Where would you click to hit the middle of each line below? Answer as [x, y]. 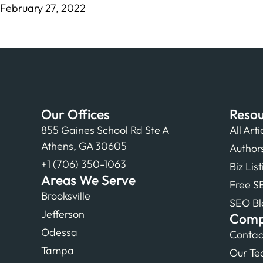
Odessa [59, 232]
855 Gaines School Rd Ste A [104, 130]
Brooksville [65, 195]
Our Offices [75, 114]
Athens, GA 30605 [84, 146]
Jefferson [63, 214]
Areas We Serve [88, 180]
